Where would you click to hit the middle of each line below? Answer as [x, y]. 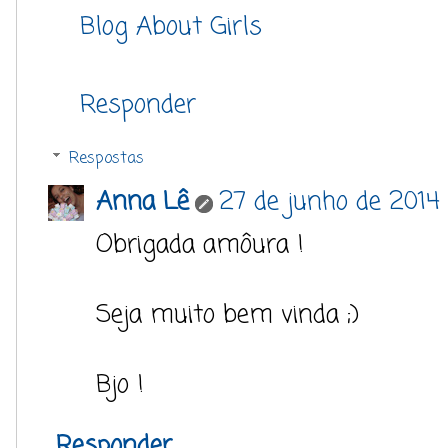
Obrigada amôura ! [200, 245]
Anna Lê [142, 202]
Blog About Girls [171, 26]
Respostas [106, 158]
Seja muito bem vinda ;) [227, 315]
